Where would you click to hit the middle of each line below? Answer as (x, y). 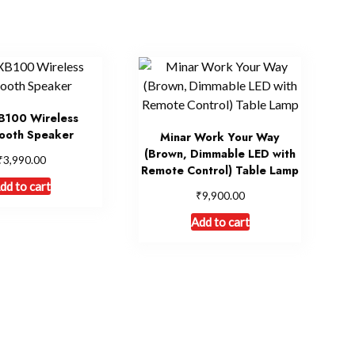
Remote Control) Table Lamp (220, 171)
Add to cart (220, 221)
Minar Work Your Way (220, 137)
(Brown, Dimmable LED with (220, 154)
